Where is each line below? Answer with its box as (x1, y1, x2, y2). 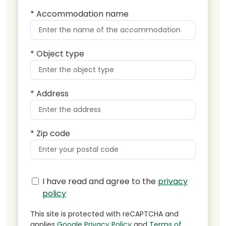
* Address (30, 88, 69, 100)
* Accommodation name (30, 8, 129, 20)
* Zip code (30, 128, 70, 140)
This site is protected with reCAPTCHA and (30, 209, 179, 219)
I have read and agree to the (42, 176, 158, 188)
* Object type (30, 48, 84, 60)
